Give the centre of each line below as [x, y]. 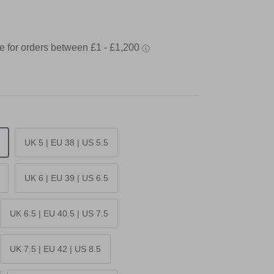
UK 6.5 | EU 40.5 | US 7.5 [59, 214]
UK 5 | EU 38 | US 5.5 [66, 143]
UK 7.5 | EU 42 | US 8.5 [55, 249]
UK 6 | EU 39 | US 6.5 [66, 178]
